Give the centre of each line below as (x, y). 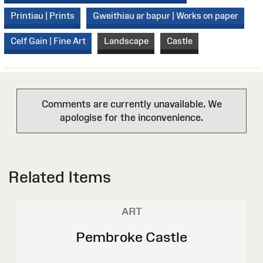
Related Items (60, 177)
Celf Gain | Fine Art (48, 41)
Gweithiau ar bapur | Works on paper (165, 16)
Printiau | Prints (42, 16)
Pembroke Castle (131, 237)
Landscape (126, 41)
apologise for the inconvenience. (131, 118)
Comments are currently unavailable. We (131, 104)
